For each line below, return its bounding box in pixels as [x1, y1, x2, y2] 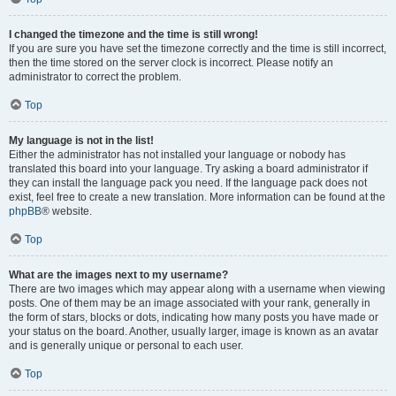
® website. [42, 205, 92, 217]
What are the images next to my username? [9, 269, 228, 281]
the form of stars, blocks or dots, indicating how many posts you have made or [9, 311, 378, 324]
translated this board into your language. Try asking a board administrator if [9, 163, 368, 175]
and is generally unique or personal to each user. [9, 339, 243, 352]
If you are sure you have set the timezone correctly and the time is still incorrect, [9, 42, 386, 55]
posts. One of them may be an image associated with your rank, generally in [9, 297, 370, 309]
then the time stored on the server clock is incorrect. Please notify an [9, 57, 333, 69]
